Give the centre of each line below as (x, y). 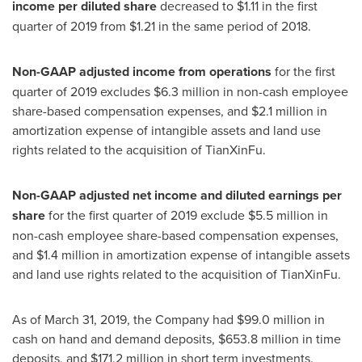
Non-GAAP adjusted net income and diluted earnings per (177, 195)
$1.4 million (68, 255)
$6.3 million (187, 91)
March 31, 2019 (86, 319)
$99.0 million (274, 319)
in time (320, 339)
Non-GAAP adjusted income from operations (142, 72)
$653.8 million (259, 339)
